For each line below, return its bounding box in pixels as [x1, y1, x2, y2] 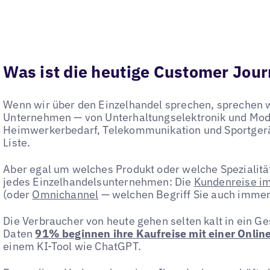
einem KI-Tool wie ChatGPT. [3, 239, 141, 254]
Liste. [3, 135, 31, 149]
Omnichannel [32, 187, 99, 201]
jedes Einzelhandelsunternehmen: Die [3, 174, 194, 189]
